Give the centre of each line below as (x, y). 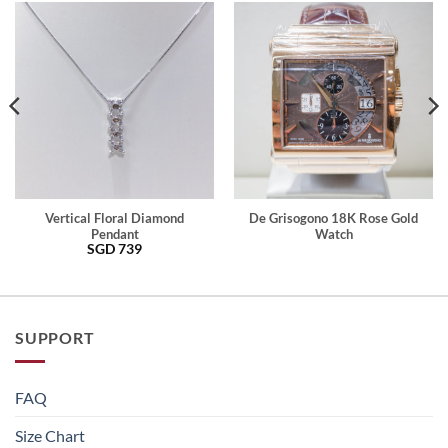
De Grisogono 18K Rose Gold (333, 217)
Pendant (114, 233)
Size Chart (50, 436)
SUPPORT (55, 337)
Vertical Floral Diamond (114, 217)
